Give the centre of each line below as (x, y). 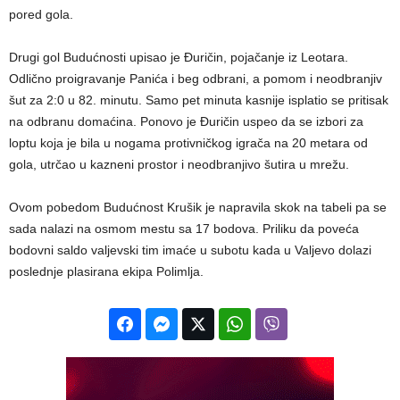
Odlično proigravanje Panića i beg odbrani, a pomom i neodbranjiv (196, 79)
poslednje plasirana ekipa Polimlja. (106, 272)
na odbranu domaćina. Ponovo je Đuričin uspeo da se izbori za (186, 122)
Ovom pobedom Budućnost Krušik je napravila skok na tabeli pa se (198, 208)
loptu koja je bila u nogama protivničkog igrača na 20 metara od (188, 143)
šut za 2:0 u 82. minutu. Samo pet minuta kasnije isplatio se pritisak (199, 100)
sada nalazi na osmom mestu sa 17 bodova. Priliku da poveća (184, 229)
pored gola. (41, 15)
